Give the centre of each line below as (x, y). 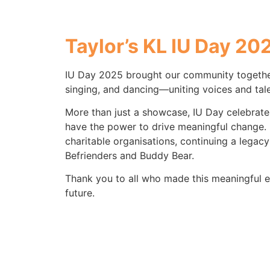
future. (80, 193)
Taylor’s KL (116, 46)
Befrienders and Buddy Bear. (129, 156)
